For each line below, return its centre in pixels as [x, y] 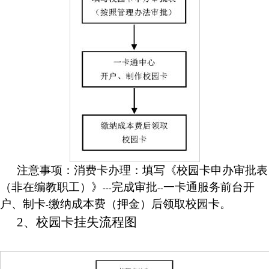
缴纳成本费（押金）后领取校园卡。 [140, 204]
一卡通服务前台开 [209, 187]
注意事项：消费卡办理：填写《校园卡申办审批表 [142, 170]
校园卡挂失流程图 [86, 222]
